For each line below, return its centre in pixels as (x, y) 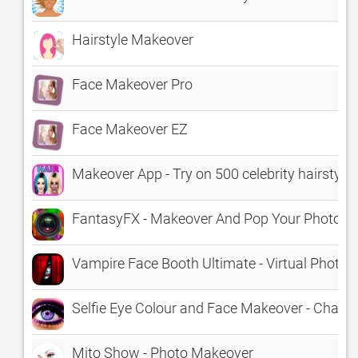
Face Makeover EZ (130, 129)
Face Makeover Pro (132, 84)
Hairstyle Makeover (133, 40)
